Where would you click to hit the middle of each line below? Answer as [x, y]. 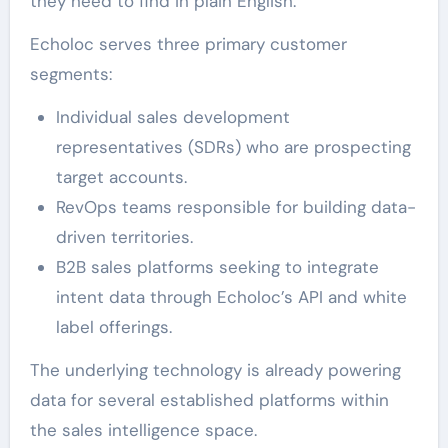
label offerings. [113, 327]
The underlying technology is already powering [215, 370]
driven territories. [124, 237]
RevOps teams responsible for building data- [235, 207]
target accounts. [121, 177]
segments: [70, 74]
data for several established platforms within [209, 400]
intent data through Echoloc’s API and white [231, 297]
